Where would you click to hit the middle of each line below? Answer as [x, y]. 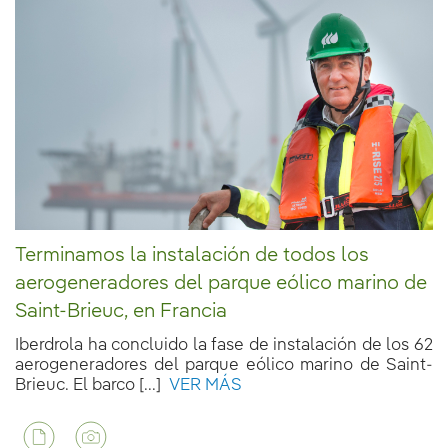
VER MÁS [201, 385]
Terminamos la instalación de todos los [192, 255]
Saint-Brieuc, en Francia [121, 311]
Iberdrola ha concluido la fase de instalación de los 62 [224, 345]
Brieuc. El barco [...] [88, 385]
